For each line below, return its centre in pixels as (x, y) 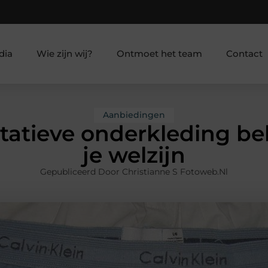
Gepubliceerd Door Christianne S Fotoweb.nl (134, 172)
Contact (244, 53)
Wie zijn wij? (64, 53)
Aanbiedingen (134, 115)
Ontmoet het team (159, 53)
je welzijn (134, 155)
